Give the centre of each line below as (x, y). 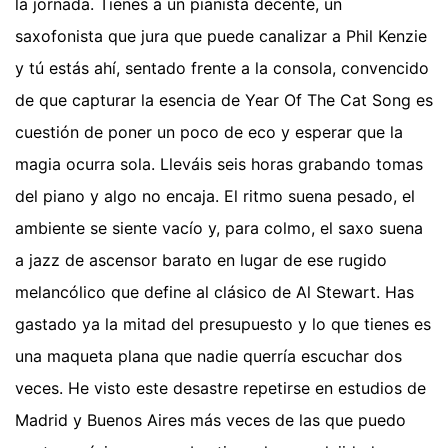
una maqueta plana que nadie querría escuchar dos (208, 355)
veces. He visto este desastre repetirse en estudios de (220, 387)
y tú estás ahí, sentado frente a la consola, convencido (222, 67)
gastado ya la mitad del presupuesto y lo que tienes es (223, 323)
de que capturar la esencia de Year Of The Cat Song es (224, 99)
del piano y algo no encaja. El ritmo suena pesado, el (215, 195)
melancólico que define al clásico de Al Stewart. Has (214, 291)
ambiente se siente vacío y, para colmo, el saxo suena (219, 227)
